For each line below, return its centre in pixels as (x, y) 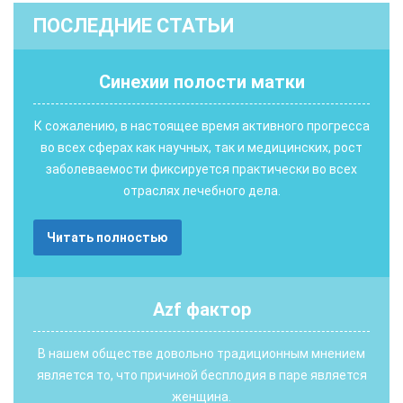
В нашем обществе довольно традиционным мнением (201, 354)
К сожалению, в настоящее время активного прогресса (201, 126)
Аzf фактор (201, 310)
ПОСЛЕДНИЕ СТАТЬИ (134, 26)
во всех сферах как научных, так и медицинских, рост (201, 148)
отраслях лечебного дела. (201, 191)
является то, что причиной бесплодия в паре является (201, 376)
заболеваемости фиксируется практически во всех (201, 170)
